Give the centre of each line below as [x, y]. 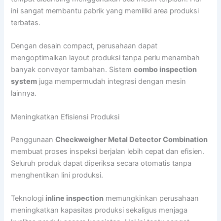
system [24, 82]
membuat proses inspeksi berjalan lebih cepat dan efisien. [108, 151]
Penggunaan [33, 139]
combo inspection [166, 70]
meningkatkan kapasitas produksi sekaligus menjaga [99, 210]
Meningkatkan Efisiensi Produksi [65, 117]
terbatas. [26, 23]
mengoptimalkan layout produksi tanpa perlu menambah [106, 58]
